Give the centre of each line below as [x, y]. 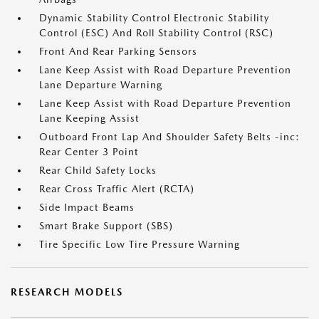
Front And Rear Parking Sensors [118, 51]
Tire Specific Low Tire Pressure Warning [140, 244]
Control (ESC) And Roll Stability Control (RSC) [156, 33]
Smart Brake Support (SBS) [106, 226]
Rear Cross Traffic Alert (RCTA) [117, 189]
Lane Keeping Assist [89, 118]
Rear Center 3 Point [89, 152]
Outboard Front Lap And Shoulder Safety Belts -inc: [169, 137]
